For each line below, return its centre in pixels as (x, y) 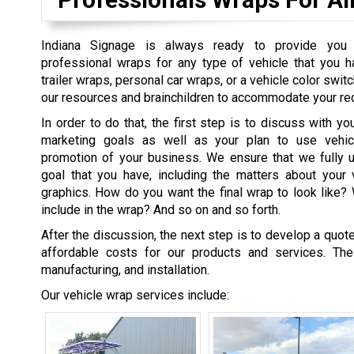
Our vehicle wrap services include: (135, 296)
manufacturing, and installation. (125, 270)
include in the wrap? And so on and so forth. (161, 210)
